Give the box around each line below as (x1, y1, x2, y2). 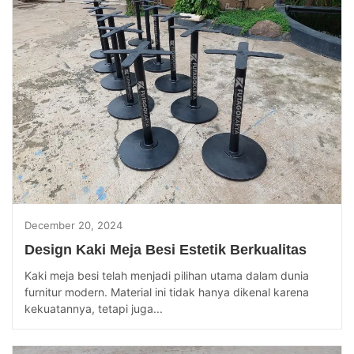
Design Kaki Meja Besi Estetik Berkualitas (24, 242, 307, 258)
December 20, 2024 (24, 219, 122, 232)
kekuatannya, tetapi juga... (24, 302, 163, 316)
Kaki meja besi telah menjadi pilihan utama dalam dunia (24, 269, 309, 283)
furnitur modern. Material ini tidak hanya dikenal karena (24, 285, 309, 299)
